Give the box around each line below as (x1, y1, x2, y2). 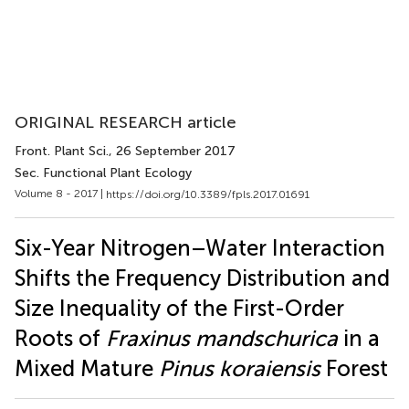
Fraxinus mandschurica (106, 324, 338, 351)
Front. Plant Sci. (15, 143, 109, 159)
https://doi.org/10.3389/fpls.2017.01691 (106, 187, 309, 201)
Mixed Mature (15, 354, 159, 382)
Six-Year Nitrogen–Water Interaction (15, 234, 385, 261)
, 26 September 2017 (109, 143, 236, 159)
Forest (320, 354, 388, 382)
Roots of (15, 324, 106, 351)
